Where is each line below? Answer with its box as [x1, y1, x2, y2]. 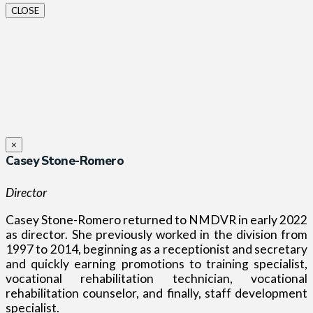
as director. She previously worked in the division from [6, 226, 307, 242]
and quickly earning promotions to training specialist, [6, 256, 307, 271]
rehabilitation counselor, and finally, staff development [6, 285, 307, 300]
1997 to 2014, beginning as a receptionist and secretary [6, 241, 307, 256]
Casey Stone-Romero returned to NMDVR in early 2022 [6, 212, 307, 227]
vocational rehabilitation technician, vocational [6, 270, 307, 286]
